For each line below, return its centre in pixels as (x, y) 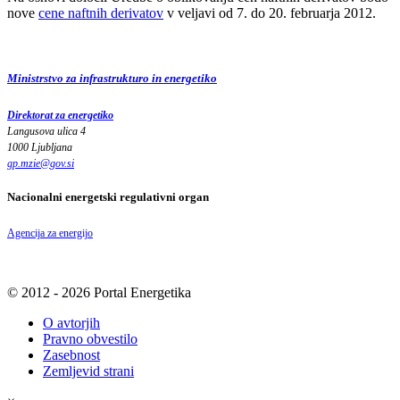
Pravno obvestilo (90, 339)
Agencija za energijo (50, 233)
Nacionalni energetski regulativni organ (108, 196)
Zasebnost (71, 355)
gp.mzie (24, 163)
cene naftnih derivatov (101, 13)
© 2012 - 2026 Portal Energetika (99, 292)
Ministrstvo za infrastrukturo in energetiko (112, 79)
